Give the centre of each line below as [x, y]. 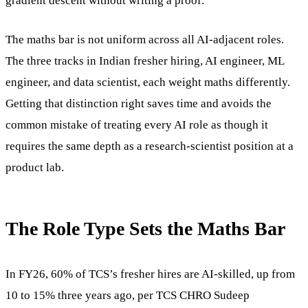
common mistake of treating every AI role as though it [137, 124]
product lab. [35, 167]
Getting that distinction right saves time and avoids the [139, 103]
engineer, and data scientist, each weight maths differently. [148, 82]
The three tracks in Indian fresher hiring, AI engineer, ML [145, 60]
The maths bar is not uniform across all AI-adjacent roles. [145, 39]
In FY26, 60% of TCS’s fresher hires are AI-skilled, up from [150, 274]
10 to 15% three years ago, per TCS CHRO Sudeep [128, 295]
